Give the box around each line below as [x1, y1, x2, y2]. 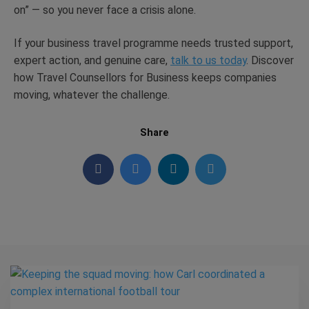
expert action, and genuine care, [14, 54, 170, 68]
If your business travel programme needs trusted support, [14, 37, 293, 50]
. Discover [246, 54, 294, 68]
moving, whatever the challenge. [14, 88, 170, 102]
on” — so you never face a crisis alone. [14, 3, 196, 17]
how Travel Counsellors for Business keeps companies [14, 71, 277, 85]
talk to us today [170, 54, 246, 68]
